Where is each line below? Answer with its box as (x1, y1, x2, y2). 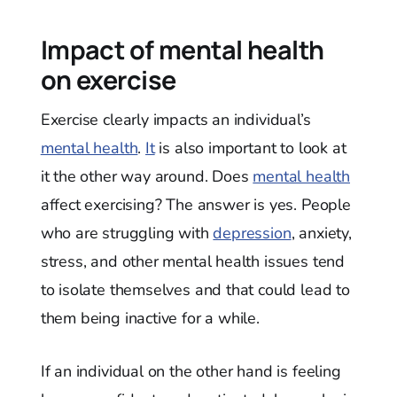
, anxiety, (291, 222, 352, 245)
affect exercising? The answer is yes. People (40, 194, 351, 216)
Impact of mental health (40, 32, 324, 68)
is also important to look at (154, 137, 346, 160)
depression (213, 222, 292, 245)
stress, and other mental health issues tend (40, 251, 345, 273)
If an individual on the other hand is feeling (40, 361, 341, 383)
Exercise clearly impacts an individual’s (40, 109, 311, 131)
